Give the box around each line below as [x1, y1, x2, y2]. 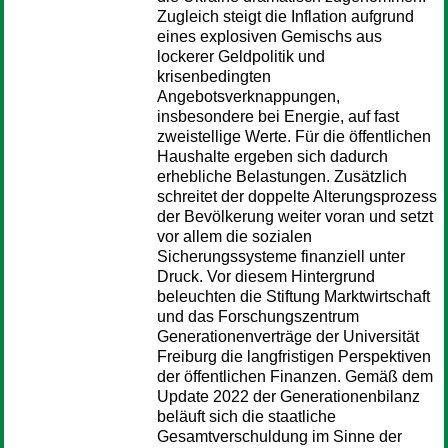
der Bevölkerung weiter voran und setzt [157, 208, 433, 225]
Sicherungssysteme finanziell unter [157, 248, 405, 265]
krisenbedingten [157, 68, 271, 85]
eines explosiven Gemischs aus [157, 28, 382, 45]
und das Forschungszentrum [157, 308, 359, 325]
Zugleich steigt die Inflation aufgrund [157, 8, 414, 25]
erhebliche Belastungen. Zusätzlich [157, 168, 407, 185]
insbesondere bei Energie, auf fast [157, 108, 399, 125]
